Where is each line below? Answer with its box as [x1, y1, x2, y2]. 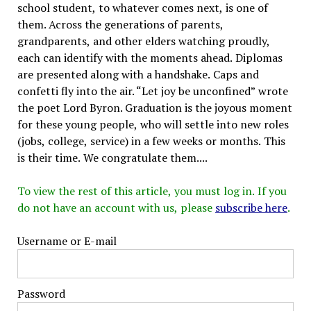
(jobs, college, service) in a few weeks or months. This [17, 133, 285, 149]
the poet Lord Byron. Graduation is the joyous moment [17, 99, 292, 115]
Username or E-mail [17, 233, 117, 249]
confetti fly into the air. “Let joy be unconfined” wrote [17, 83, 288, 99]
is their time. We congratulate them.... [17, 149, 208, 165]
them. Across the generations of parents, [17, 16, 224, 32]
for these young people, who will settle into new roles [17, 116, 289, 132]
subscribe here [215, 199, 287, 215]
